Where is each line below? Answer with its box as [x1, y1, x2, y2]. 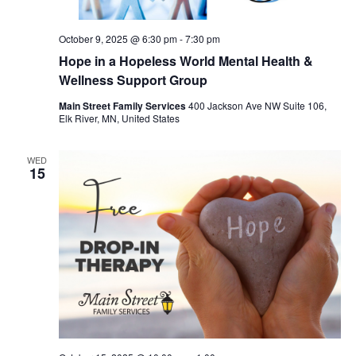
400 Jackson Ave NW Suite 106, [188, 99, 327, 113]
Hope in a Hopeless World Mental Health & [58, 52, 313, 71]
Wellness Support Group [58, 71, 207, 90]
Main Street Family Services [58, 99, 188, 114]
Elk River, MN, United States [58, 111, 180, 126]
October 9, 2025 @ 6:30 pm [58, 32, 177, 46]
